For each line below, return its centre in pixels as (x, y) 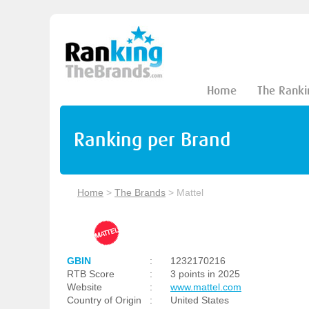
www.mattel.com (206, 287)
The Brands (140, 192)
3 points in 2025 (205, 274)
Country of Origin (104, 300)
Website (84, 287)
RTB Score (91, 274)
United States (200, 300)
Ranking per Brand (152, 140)
